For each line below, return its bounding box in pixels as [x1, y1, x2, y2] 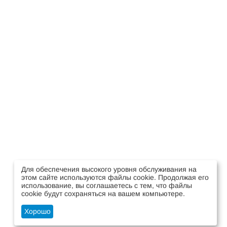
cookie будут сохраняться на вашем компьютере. [21, 189, 185, 198]
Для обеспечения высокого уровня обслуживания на [21, 165, 197, 173]
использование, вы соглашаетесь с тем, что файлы [21, 181, 192, 190]
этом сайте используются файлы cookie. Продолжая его [21, 173, 209, 181]
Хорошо [24, 207, 51, 216]
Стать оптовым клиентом [113, 202, 197, 210]
